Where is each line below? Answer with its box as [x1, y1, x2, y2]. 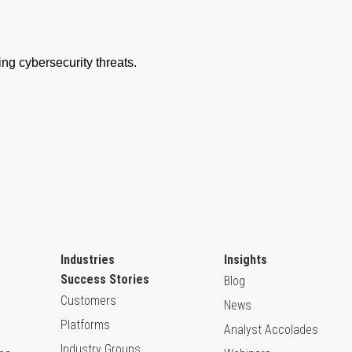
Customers [60, 293, 116, 309]
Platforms [60, 317, 110, 333]
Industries [60, 252, 115, 268]
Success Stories [60, 272, 149, 288]
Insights [224, 252, 267, 268]
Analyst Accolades [224, 322, 318, 338]
